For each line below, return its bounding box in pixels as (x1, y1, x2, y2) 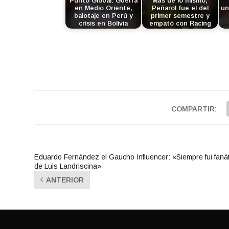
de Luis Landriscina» (34, 162, 102, 170)
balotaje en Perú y (74, 12, 133, 19)
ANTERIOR (46, 175, 84, 184)
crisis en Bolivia (79, 19, 128, 27)
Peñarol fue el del (151, 4, 209, 12)
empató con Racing (149, 19, 211, 27)
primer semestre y (150, 12, 210, 19)
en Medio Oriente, (74, 4, 132, 12)
